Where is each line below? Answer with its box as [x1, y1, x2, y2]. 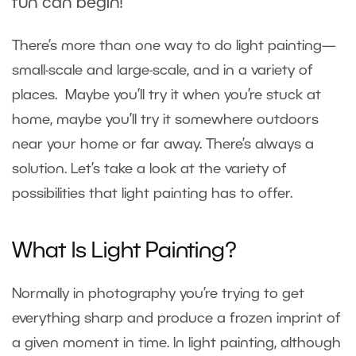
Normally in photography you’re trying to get [12, 287, 304, 300]
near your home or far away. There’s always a [12, 137, 314, 151]
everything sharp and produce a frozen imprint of [12, 311, 341, 325]
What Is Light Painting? [12, 242, 237, 261]
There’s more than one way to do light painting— [12, 39, 336, 52]
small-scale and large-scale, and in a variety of [12, 64, 313, 77]
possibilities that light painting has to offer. [12, 187, 292, 200]
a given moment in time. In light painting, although [12, 336, 341, 350]
